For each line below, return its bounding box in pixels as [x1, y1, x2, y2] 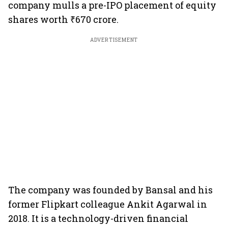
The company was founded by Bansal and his [8, 184, 213, 196]
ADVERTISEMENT [90, 37, 138, 43]
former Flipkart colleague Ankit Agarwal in [8, 198, 207, 210]
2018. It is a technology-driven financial [8, 212, 188, 224]
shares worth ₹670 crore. [8, 13, 119, 25]
